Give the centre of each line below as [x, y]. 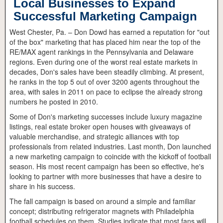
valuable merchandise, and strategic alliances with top [94, 137]
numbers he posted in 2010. [56, 102]
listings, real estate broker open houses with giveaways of [100, 127]
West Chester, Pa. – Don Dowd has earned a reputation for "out [110, 32]
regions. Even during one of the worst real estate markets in [104, 62]
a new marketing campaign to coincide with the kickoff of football [110, 157]
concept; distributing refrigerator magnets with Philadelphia [102, 211]
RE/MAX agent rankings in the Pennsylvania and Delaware [102, 52]
